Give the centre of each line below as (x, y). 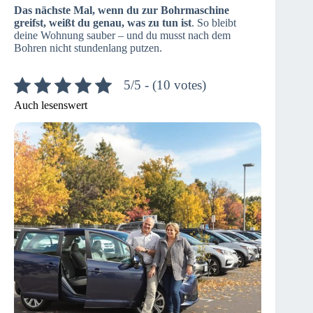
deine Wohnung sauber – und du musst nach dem (122, 36)
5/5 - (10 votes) (165, 85)
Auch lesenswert (51, 105)
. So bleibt (214, 23)
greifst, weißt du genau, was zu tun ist (103, 23)
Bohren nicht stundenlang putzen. (88, 48)
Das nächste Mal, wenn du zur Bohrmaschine (122, 10)
